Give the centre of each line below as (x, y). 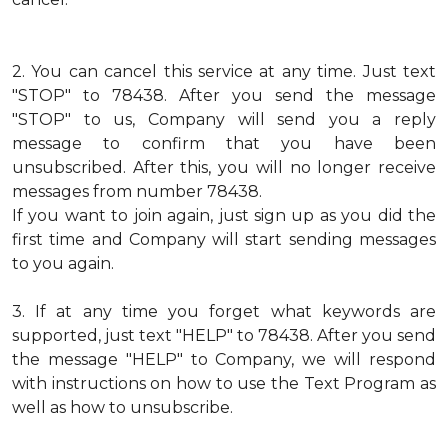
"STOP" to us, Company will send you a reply (224, 119)
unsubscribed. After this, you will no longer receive (224, 167)
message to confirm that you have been (224, 143)
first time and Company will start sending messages (224, 239)
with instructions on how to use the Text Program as (224, 383)
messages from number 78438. (137, 191)
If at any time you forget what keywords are (236, 311)
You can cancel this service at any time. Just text (234, 71)
